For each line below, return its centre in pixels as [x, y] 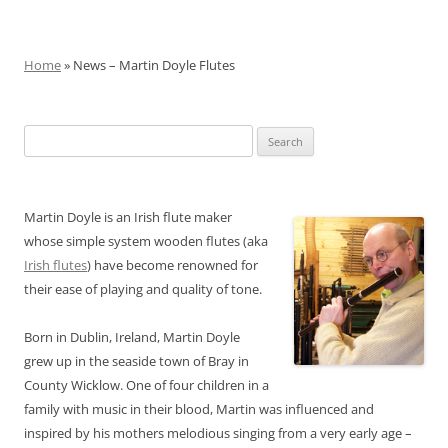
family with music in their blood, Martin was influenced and [199, 409]
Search [43, 136]
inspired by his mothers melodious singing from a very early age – [218, 433]
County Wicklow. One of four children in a [146, 385]
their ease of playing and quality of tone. [143, 289]
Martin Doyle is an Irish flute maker [128, 217]
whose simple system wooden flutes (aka [146, 241]
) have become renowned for [172, 265]
